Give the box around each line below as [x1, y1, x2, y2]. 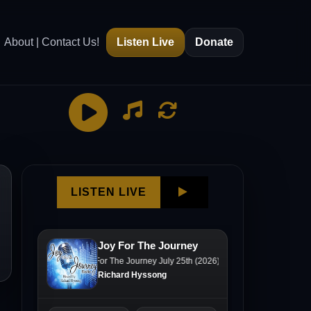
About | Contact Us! [4, 36, 99, 48]
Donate [195, 36, 233, 48]
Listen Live [117, 36, 174, 48]
